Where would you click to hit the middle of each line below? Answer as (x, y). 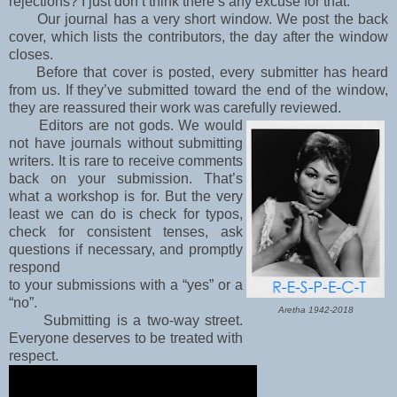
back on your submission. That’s (126, 179)
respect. (34, 356)
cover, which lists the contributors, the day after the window (198, 37)
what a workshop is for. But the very (126, 197)
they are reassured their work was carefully (144, 108)
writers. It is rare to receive (93, 161)
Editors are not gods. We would (126, 126)
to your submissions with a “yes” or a (126, 285)
